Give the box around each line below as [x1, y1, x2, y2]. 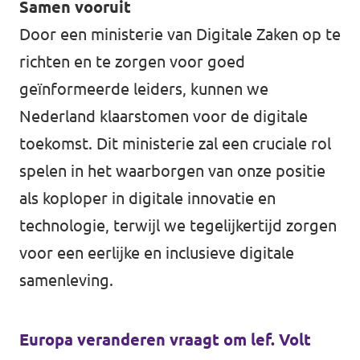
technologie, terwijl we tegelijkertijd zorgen [19, 216, 337, 235]
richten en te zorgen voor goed [19, 52, 245, 71]
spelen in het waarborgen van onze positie [19, 162, 325, 180]
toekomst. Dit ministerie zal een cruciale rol [19, 134, 331, 153]
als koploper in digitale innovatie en [19, 189, 276, 207]
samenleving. [19, 271, 113, 289]
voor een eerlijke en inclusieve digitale [19, 243, 294, 262]
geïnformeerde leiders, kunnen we [19, 80, 268, 98]
